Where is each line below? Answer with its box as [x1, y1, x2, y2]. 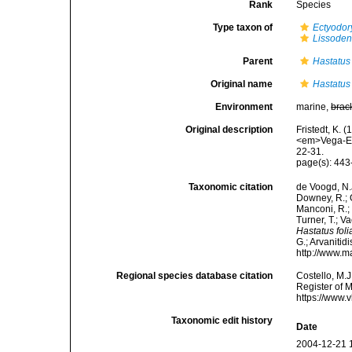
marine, [296, 101, 332, 112]
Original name [211, 79, 273, 90]
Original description [185, 124, 273, 135]
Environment [215, 101, 273, 112]
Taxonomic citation [189, 181, 273, 193]
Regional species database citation [116, 270, 273, 282]
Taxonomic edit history [171, 315, 273, 327]
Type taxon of [213, 22, 273, 33]
